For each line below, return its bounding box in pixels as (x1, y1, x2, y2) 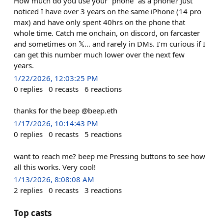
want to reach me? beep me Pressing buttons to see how (14, 151, 205, 161)
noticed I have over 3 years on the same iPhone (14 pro (14, 6, 201, 16)
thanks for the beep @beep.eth (14, 106, 117, 116)
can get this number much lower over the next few (14, 50, 185, 59)
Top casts (14, 207, 52, 219)
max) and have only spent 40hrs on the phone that (14, 17, 185, 27)
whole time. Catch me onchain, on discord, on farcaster (14, 28, 200, 38)
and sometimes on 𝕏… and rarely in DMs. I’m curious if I (14, 39, 205, 49)
